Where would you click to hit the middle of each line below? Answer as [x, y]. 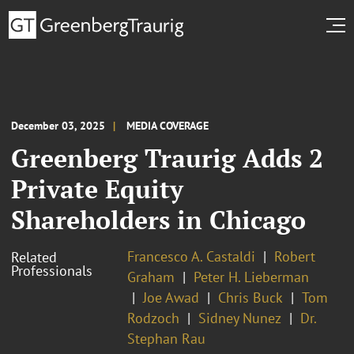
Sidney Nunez [240, 318]
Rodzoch [153, 318]
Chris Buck [250, 297]
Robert [295, 256]
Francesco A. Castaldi [191, 256]
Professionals [52, 270]
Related [34, 257]
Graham [151, 277]
